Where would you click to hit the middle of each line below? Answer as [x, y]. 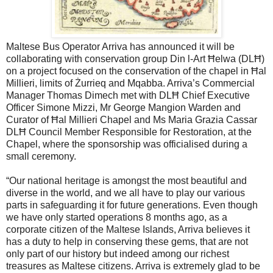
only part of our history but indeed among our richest [118, 253]
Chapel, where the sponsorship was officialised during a [127, 144]
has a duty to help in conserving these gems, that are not [127, 241]
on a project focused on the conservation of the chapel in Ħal [136, 71]
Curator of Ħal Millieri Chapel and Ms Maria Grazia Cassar [132, 119]
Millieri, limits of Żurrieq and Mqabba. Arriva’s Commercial [130, 83]
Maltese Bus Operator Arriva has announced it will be [120, 46]
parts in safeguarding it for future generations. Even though [132, 205]
